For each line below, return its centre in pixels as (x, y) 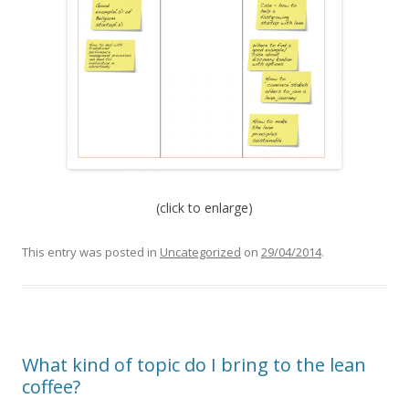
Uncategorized (200, 252)
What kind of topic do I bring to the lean (194, 364)
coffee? (51, 386)
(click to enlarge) (204, 207)
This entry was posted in (91, 252)
